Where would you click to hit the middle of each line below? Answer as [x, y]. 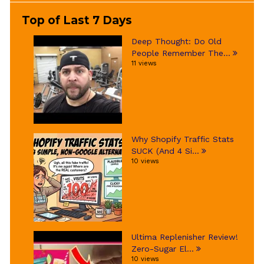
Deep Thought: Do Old [176, 41]
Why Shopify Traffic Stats [183, 139]
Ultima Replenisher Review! [185, 237]
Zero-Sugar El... [163, 249]
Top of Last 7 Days [77, 20]
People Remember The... [181, 53]
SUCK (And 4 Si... [165, 151]
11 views [144, 63]
